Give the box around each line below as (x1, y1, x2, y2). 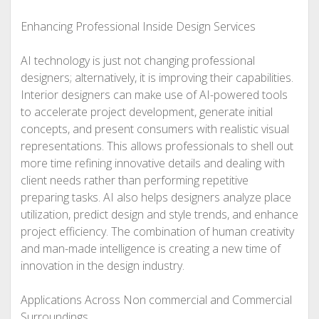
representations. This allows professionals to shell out (20, 138, 293, 154)
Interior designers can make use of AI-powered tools (20, 87, 288, 103)
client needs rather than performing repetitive (20, 172, 249, 188)
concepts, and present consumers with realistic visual (20, 121, 289, 137)
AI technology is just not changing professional (20, 53, 255, 68)
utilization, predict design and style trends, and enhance (20, 206, 298, 222)
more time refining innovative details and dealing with (20, 155, 285, 171)
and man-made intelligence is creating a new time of (20, 241, 281, 256)
